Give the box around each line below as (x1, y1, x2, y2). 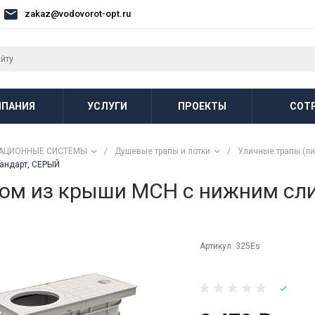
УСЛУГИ (87, 100, 127, 112)
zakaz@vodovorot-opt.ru (25, 8, 131, 19)
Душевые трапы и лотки (115, 146, 210, 156)
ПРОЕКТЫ (177, 100, 226, 112)
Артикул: (199, 240, 236, 251)
